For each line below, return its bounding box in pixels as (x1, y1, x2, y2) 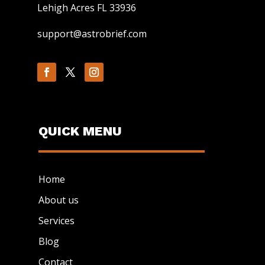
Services (38, 214, 75, 227)
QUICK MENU (38, 123, 122, 138)
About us (38, 193, 79, 206)
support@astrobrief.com (37, 27, 147, 40)
